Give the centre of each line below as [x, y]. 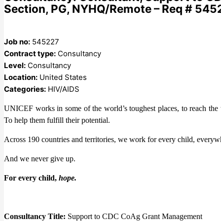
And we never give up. [40, 158]
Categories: [25, 89]
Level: [15, 65]
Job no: [17, 41]
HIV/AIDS [64, 89]
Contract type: [30, 53]
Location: [21, 77]
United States [63, 77]
